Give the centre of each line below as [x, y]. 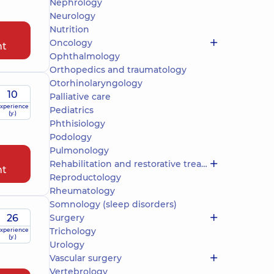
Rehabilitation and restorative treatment [125, 164]
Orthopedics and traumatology [118, 70]
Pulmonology [79, 150]
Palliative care [80, 97]
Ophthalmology [85, 56]
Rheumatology [82, 191]
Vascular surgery [86, 258]
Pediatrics [72, 110]
